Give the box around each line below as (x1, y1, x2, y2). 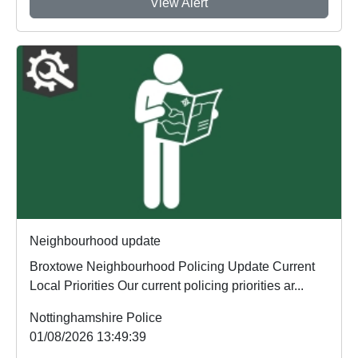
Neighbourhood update (30, 234, 161, 249)
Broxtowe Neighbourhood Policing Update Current (30, 260, 272, 274)
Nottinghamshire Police (30, 311, 162, 325)
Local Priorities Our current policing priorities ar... (30, 279, 304, 293)
